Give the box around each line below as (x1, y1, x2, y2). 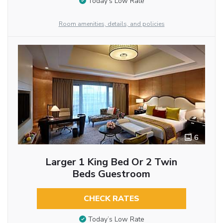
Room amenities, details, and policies (58, 20, 165, 28)
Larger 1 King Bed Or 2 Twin (45, 155, 178, 169)
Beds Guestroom (72, 167, 151, 181)
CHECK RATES (83, 193, 139, 205)
